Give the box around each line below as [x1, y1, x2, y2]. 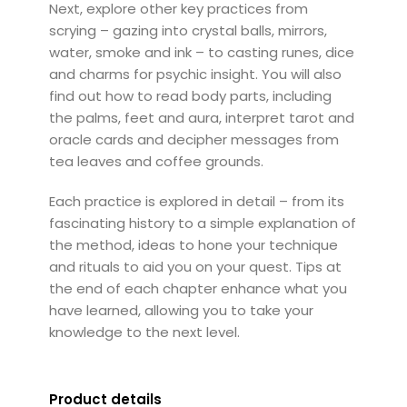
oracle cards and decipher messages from [48, 129, 339, 149]
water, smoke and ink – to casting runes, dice [48, 42, 354, 62]
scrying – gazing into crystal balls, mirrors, [48, 20, 327, 40]
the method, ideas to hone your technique [48, 234, 338, 254]
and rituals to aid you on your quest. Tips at [48, 256, 342, 276]
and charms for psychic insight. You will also [48, 64, 342, 84]
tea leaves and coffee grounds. [48, 151, 263, 171]
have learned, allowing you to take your [48, 300, 313, 320]
